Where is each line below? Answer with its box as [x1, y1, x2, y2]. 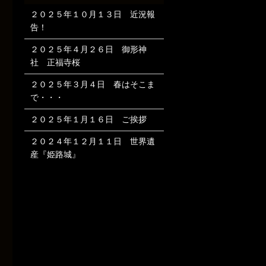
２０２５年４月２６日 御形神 [30, 45, 147, 54]
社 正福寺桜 [30, 58, 80, 67]
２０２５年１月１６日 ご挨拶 [30, 115, 147, 124]
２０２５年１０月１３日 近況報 [30, 9, 155, 19]
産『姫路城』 [30, 150, 80, 159]
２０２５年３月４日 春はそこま [30, 80, 155, 89]
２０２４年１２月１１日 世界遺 [30, 137, 155, 146]
